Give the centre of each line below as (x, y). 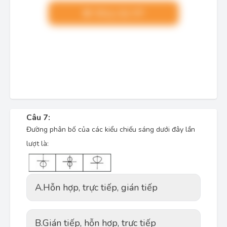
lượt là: (37, 144)
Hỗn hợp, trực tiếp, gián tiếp (100, 188)
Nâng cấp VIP (118, 13)
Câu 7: (38, 118)
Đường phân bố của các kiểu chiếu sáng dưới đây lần (111, 129)
